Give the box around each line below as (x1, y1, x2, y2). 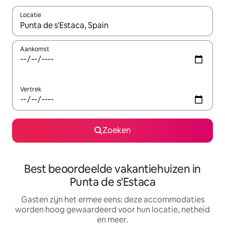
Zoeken (102, 125, 131, 136)
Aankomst (20, 45, 49, 53)
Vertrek (20, 85, 41, 93)
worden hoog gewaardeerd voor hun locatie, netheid (15, 204, 210, 215)
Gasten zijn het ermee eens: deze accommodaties (21, 194, 204, 205)
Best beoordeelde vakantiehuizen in (24, 162, 201, 176)
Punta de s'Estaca (69, 175, 156, 189)
